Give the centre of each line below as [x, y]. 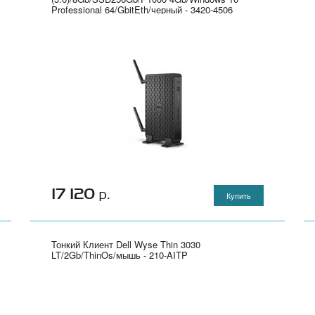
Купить [239, 195]
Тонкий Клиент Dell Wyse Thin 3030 [126, 244]
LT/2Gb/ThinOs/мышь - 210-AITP [119, 255]
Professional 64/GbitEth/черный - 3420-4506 [142, 9]
